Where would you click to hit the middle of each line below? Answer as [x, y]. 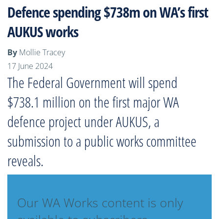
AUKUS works [44, 32]
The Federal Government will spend [92, 82]
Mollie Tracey [42, 52]
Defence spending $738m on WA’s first [108, 12]
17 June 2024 [30, 66]
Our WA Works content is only [100, 202]
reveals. [25, 161]
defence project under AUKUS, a [83, 121]
